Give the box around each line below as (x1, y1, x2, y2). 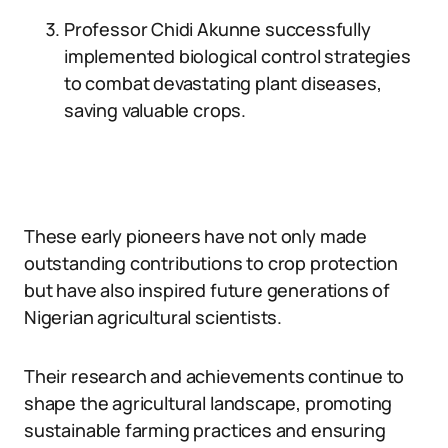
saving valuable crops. (64, 98, 247, 122)
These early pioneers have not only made (24, 224, 367, 248)
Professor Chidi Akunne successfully (64, 17, 371, 41)
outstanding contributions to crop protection (24, 251, 399, 275)
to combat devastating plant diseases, (64, 71, 382, 95)
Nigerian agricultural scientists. (24, 305, 283, 329)
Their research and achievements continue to (24, 364, 405, 388)
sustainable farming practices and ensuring (24, 418, 386, 442)
